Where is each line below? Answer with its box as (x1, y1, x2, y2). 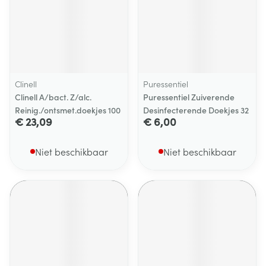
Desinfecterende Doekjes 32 (143, 104, 249, 116)
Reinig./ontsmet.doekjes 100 (15, 104, 121, 116)
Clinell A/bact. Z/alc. (15, 91, 91, 103)
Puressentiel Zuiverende (143, 91, 235, 103)
